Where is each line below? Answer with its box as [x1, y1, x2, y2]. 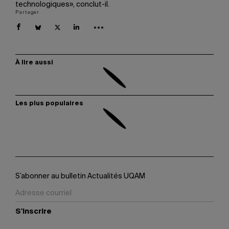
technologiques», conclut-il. [15, 1, 109, 8]
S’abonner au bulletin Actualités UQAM [15, 173, 145, 180]
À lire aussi [15, 60, 53, 66]
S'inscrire [15, 208, 52, 215]
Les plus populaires [15, 101, 83, 107]
